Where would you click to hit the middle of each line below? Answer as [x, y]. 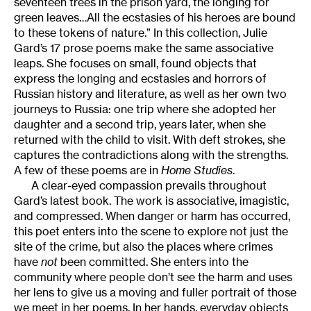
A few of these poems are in [87, 170]
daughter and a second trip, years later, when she [140, 125]
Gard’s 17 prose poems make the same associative [144, 48]
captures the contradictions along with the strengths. [151, 155]
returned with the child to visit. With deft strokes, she [150, 140]
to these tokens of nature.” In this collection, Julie [141, 33]
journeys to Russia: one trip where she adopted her [145, 109]
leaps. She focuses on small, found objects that [135, 64]
